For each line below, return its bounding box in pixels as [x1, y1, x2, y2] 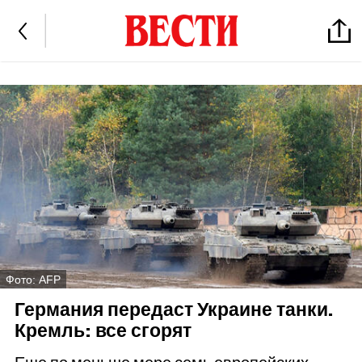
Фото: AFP [6, 272, 61, 286]
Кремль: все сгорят [14, 319, 192, 343]
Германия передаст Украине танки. [14, 298, 333, 322]
